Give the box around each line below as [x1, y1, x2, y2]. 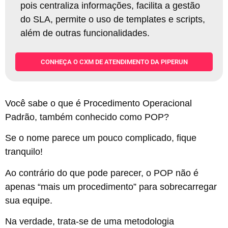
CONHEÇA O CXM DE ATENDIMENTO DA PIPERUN [40, 58, 188, 66]
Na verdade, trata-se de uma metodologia [5, 216, 174, 227]
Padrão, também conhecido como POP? [5, 111, 172, 122]
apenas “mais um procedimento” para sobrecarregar [5, 181, 217, 192]
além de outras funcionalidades [20, 27, 147, 38]
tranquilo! [5, 147, 43, 157]
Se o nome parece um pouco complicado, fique [5, 133, 196, 144]
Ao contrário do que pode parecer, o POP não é [5, 167, 198, 178]
